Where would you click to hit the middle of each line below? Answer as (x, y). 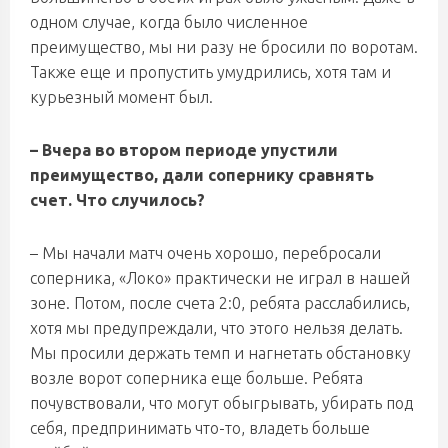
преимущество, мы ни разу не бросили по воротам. (224, 47)
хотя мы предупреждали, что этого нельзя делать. (216, 328)
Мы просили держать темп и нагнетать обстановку (220, 353)
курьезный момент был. (121, 97)
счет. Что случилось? (117, 200)
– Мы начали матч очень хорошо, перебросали (205, 253)
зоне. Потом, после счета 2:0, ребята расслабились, (220, 303)
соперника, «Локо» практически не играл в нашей (220, 278)
